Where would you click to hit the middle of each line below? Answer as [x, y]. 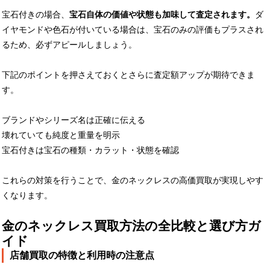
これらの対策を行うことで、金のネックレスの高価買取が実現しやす [133, 180]
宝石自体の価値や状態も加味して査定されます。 [162, 14]
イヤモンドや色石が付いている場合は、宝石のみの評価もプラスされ [133, 29]
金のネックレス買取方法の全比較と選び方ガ [131, 225]
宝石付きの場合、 [36, 14]
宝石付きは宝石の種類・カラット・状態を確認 [90, 150]
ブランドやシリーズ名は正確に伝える [74, 120]
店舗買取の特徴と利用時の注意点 [82, 255]
